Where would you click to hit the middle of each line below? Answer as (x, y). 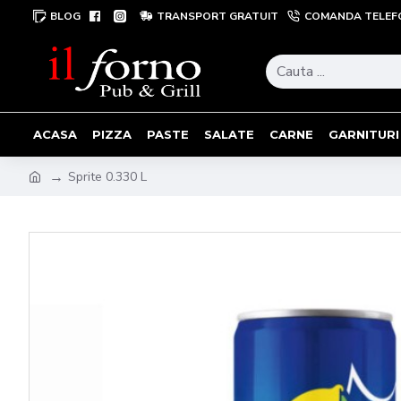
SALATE (229, 134)
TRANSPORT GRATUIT (218, 16)
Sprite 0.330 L (107, 176)
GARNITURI (364, 134)
